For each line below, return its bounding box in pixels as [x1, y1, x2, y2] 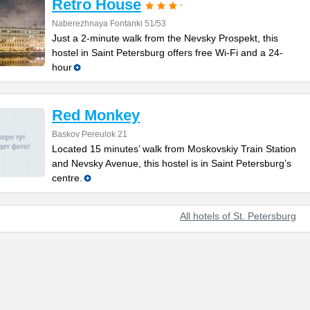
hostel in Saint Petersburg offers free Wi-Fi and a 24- [52, 47, 283, 58]
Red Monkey [52, 107, 140, 124]
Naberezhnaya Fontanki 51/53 [52, 19, 166, 28]
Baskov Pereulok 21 [52, 129, 127, 139]
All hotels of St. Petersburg [180, 210, 296, 221]
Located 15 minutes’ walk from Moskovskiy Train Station [52, 143, 296, 154]
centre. [52, 172, 82, 183]
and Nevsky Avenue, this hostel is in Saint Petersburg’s [52, 158, 291, 169]
